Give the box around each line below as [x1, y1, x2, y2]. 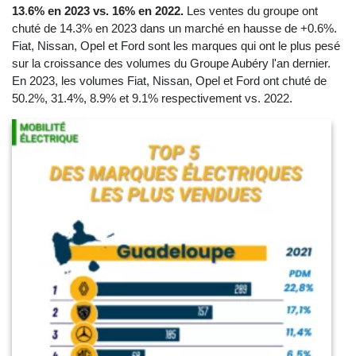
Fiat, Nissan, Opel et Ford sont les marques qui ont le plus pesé [12, 39, 340, 53]
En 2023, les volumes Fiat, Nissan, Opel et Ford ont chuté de [12, 74, 327, 88]
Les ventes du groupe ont [184, 4, 318, 18]
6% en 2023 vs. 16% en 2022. [28, 4, 184, 18]
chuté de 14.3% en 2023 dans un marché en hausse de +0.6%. [12, 21, 337, 36]
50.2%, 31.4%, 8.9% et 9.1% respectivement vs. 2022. [12, 91, 292, 106]
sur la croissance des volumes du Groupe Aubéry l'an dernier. [12, 56, 331, 71]
